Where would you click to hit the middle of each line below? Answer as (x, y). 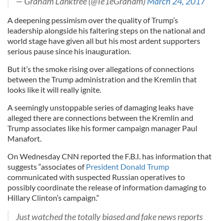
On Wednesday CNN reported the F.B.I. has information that (110, 156)
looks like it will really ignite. (54, 89)
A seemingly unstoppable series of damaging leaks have (100, 107)
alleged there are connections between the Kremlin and (100, 117)
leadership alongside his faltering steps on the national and (106, 30)
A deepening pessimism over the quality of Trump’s (93, 20)
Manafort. (24, 138)
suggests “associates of (46, 166)
